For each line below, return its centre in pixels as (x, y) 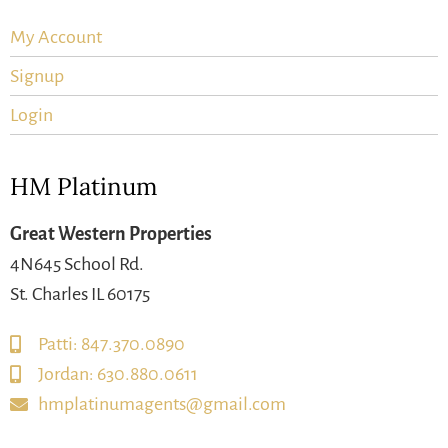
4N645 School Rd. (77, 264)
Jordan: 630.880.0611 (117, 373)
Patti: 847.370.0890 (111, 343)
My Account (56, 37)
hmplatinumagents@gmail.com (161, 403)
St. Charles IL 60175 (80, 294)
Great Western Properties (111, 234)
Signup (37, 76)
